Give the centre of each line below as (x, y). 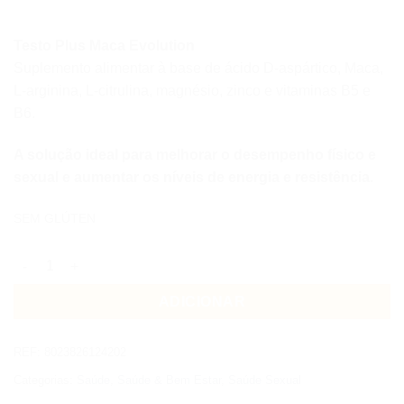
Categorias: (45, 381)
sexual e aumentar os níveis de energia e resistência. (193, 177)
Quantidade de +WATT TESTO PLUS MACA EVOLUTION (182, 257)
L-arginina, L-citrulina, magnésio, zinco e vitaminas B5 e (192, 90)
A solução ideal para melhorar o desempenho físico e (195, 154)
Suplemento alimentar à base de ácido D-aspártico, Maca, (198, 68)
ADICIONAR (202, 302)
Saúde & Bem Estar (169, 381)
